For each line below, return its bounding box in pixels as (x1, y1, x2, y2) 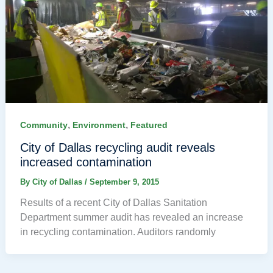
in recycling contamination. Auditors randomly (19, 226, 216, 237)
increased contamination (19, 155, 152, 169)
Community (19, 120, 68, 130)
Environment (72, 120, 126, 130)
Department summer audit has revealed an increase (19, 211, 243, 222)
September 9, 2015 (89, 177, 159, 186)
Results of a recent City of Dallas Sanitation (19, 197, 207, 208)
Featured (130, 120, 168, 130)
